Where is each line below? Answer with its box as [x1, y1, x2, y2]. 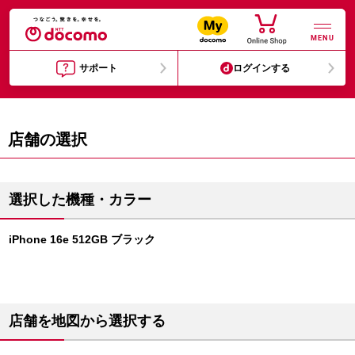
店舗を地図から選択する [9, 313, 166, 329]
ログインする [233, 63, 291, 74]
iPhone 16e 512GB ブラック [9, 233, 155, 246]
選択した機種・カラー [9, 192, 151, 208]
